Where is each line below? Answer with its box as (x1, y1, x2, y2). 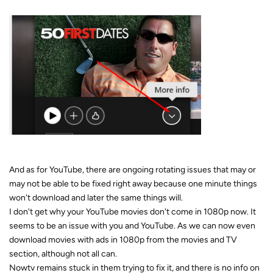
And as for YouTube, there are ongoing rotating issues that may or (9, 165, 256, 175)
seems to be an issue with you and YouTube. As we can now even (9, 221, 255, 231)
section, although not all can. (9, 249, 117, 259)
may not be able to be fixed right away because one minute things (9, 179, 257, 189)
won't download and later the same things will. (9, 193, 183, 203)
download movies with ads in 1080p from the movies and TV (9, 235, 237, 245)
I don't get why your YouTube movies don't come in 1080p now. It (9, 207, 256, 217)
